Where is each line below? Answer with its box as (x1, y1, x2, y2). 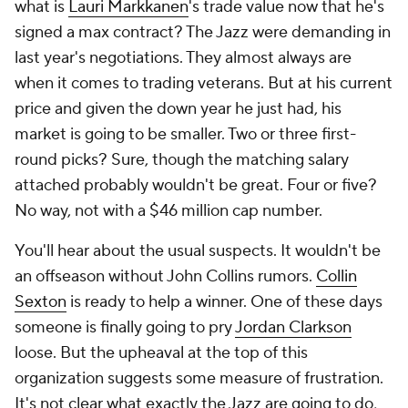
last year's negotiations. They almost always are (15, 47, 352, 68)
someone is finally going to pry (15, 317, 235, 338)
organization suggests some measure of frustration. (15, 368, 383, 389)
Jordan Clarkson (235, 317, 352, 338)
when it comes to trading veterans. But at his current (15, 73, 393, 94)
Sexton (15, 291, 66, 312)
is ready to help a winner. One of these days (66, 291, 382, 312)
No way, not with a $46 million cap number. (15, 200, 322, 221)
